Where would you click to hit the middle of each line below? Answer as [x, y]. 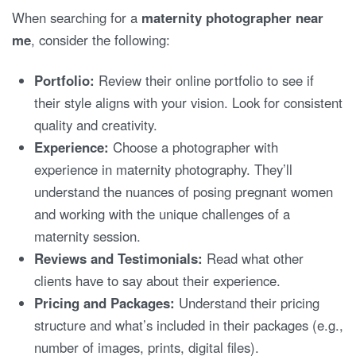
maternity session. [88, 236]
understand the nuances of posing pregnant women [184, 192]
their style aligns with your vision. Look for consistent [189, 103]
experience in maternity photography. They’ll [164, 170]
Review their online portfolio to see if [205, 81]
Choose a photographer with [194, 147]
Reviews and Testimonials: [119, 259]
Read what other [253, 259]
